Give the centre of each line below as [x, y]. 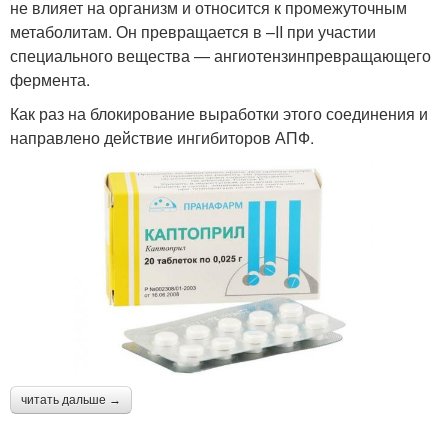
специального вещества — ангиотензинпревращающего [220, 55]
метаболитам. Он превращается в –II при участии [193, 31]
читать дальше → [71, 400]
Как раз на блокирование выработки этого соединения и [219, 113]
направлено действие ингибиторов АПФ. [162, 137]
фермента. [50, 79]
